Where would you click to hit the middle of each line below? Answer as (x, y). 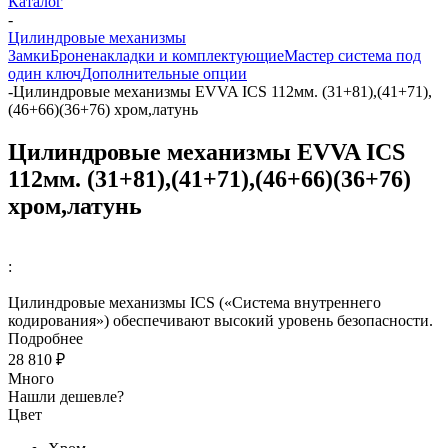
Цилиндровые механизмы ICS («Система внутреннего (194, 302)
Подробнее (45, 338)
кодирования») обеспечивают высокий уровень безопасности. (220, 320)
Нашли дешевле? (66, 396)
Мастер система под (352, 55)
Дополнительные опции (164, 73)
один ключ (44, 73)
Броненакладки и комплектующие (167, 55)
